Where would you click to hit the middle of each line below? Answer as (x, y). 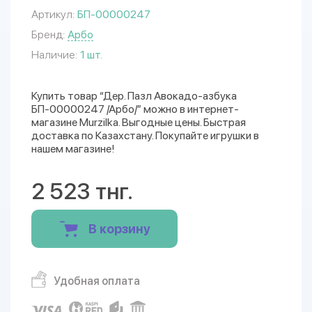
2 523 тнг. (82, 191)
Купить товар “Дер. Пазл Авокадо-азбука (134, 96)
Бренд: (48, 34)
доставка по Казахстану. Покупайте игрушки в (145, 135)
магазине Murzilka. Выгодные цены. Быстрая (139, 122)
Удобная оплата (97, 281)
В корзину (119, 229)
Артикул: (53, 14)
